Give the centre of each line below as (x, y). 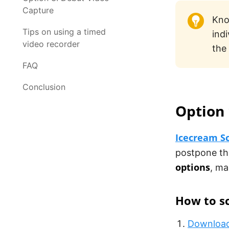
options (193, 167)
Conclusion (44, 87)
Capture (38, 10)
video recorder (51, 44)
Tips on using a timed (64, 32)
